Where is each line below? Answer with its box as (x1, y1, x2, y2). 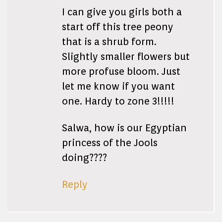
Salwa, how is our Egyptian (62, 122, 187, 134)
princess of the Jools (62, 137, 158, 149)
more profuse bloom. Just (62, 65, 180, 78)
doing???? (62, 152, 107, 164)
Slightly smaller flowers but (62, 51, 190, 63)
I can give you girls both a (62, 6, 182, 18)
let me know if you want (62, 80, 175, 93)
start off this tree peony (62, 21, 173, 33)
